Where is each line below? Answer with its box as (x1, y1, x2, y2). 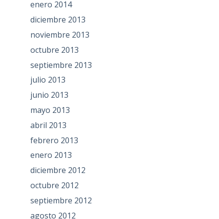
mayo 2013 (30, 105, 70, 116)
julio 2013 (30, 74, 66, 86)
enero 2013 (30, 150, 72, 161)
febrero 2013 (30, 134, 78, 146)
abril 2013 (30, 119, 66, 131)
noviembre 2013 (30, 29, 89, 41)
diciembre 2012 (30, 165, 86, 176)
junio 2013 (30, 89, 68, 101)
